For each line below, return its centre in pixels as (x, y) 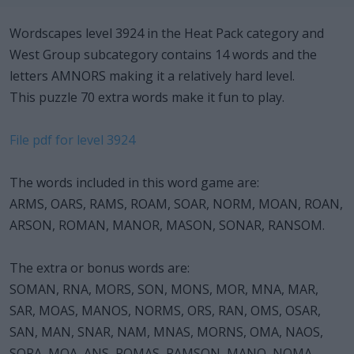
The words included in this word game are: (134, 182)
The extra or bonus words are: (100, 267)
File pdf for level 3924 (72, 139)
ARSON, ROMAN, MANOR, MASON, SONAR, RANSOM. (167, 225)
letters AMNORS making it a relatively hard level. (152, 75)
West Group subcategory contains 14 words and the (163, 54)
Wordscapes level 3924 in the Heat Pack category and (167, 33)
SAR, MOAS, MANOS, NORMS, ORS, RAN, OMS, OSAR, (165, 310)
